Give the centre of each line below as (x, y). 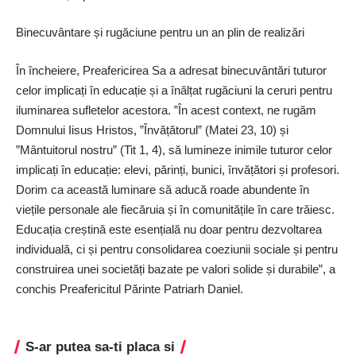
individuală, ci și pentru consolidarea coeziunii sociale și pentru (177, 249)
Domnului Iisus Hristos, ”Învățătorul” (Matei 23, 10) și (152, 130)
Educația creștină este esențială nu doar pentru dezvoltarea (169, 229)
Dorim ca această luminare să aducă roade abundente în (163, 189)
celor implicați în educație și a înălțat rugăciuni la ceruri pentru (174, 90)
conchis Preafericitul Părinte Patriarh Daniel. (130, 288)
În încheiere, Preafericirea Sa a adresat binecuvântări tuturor (171, 70)
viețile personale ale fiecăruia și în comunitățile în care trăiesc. (175, 209)
